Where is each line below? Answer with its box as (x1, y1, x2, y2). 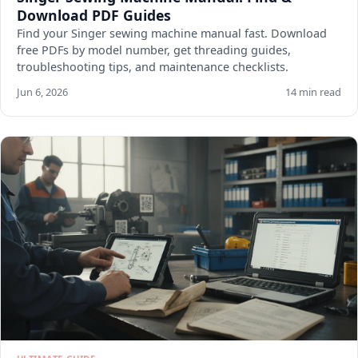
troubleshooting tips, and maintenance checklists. (17, 59, 288, 74)
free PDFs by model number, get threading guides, (17, 42, 291, 58)
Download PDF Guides (17, 6, 171, 25)
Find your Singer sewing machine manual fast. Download (17, 26, 327, 41)
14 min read (285, 85, 341, 99)
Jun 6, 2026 (17, 85, 68, 99)
